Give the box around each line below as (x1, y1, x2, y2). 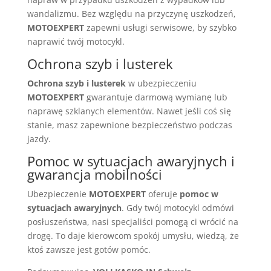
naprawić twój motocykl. (27, 35, 125, 47)
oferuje (145, 188, 180, 200)
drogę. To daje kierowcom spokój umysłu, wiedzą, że (27, 229, 239, 241)
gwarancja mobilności (27, 165, 162, 183)
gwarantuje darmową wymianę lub (83, 91, 227, 103)
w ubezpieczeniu (125, 77, 197, 89)
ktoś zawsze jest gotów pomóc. (27, 243, 151, 255)
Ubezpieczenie (27, 188, 89, 200)
